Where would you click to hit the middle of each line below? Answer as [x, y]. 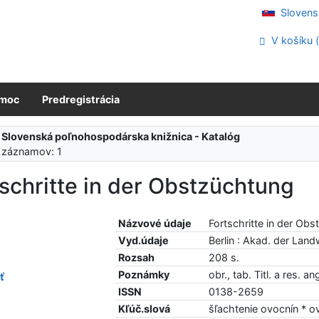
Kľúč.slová [145, 308]
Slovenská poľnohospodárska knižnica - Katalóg [121, 137]
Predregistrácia [81, 99]
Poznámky [144, 274]
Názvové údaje [155, 223]
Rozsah [137, 257]
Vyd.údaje [144, 240]
